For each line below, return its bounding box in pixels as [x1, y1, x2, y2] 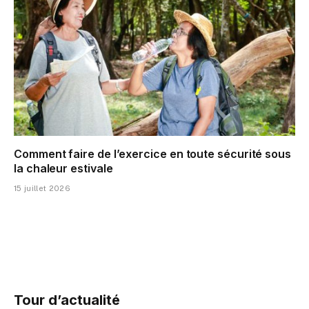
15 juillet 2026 [14, 184, 70, 193]
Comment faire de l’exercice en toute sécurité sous [14, 147, 292, 161]
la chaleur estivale [14, 161, 113, 176]
